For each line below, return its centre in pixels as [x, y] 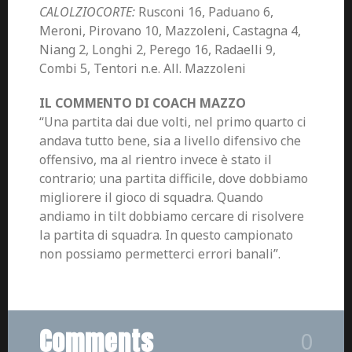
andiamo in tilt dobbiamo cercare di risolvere [172, 216]
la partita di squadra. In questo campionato [166, 235]
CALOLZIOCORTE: [87, 12]
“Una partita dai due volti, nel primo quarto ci [173, 122]
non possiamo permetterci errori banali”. [160, 254]
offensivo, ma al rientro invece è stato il [156, 159]
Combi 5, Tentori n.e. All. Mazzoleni [143, 68]
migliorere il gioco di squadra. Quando [151, 197]
